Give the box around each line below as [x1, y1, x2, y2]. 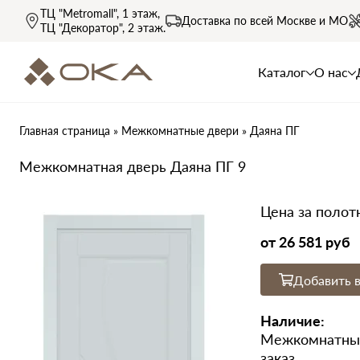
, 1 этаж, [117, 6, 160, 20]
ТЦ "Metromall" [40, 6, 117, 20]
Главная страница [19, 124, 110, 137]
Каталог [257, 63, 306, 80]
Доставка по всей [182, 14, 276, 27]
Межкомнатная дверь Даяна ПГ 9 [19, 157, 246, 175]
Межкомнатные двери [121, 124, 239, 137]
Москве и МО [276, 14, 348, 27]
